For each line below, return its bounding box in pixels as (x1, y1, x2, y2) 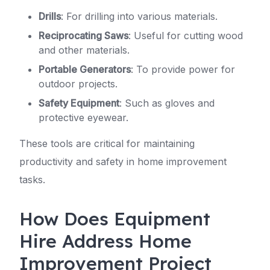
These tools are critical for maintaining (19, 137, 195, 149)
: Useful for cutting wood (128, 30, 243, 42)
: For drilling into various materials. (61, 10, 218, 22)
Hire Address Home (19, 230, 192, 253)
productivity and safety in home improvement (19, 155, 227, 168)
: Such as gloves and (119, 97, 215, 109)
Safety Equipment (39, 97, 119, 109)
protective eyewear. (39, 111, 128, 124)
